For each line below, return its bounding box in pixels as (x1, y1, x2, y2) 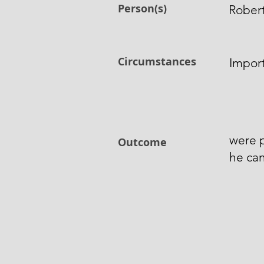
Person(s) (118, 1, 167, 16)
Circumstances (118, 54, 196, 69)
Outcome (118, 135, 167, 150)
